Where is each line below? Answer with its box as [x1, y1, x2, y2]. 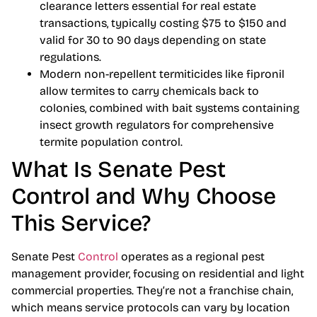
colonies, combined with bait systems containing [40, 101, 299, 115]
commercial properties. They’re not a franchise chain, [11, 284, 293, 298]
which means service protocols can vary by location [11, 301, 290, 315]
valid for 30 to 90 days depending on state [40, 33, 266, 47]
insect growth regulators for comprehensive [40, 118, 274, 132]
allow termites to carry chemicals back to [40, 84, 259, 98]
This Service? [11, 209, 151, 238]
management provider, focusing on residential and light [11, 267, 304, 281]
